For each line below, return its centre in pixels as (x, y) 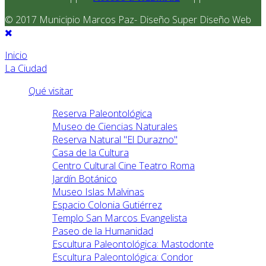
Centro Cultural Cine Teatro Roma (123, 166)
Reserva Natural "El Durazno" (115, 140)
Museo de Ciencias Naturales (115, 127)
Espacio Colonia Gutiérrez (107, 205)
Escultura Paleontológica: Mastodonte (133, 244)
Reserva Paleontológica (102, 114)
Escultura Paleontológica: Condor (123, 257)
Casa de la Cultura (91, 153)
